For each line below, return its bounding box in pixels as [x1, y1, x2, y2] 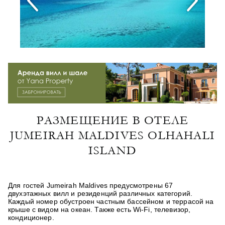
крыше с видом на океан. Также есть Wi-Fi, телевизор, [8, 205, 191, 213]
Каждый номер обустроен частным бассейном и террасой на [8, 197, 214, 205]
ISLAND [88, 143, 137, 157]
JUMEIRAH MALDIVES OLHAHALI [10, 128, 215, 142]
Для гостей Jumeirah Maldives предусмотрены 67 [8, 181, 173, 189]
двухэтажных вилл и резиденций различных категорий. [8, 189, 193, 197]
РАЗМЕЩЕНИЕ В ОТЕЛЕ [36, 113, 189, 127]
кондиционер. [8, 213, 54, 221]
